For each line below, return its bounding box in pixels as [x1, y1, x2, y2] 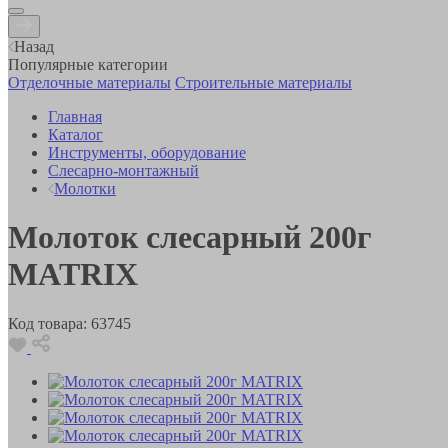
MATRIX [8, 256, 138, 293]
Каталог [48, 125, 103, 143]
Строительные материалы [175, 73, 352, 91]
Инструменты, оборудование [48, 143, 246, 161]
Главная [48, 107, 102, 125]
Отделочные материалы [8, 73, 171, 91]
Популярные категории [8, 55, 168, 73]
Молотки [54, 179, 116, 197]
